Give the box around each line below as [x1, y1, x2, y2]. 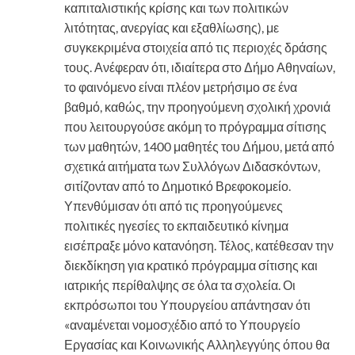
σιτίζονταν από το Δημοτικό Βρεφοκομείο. [64, 177, 291, 193]
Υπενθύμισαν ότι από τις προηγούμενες [64, 197, 283, 213]
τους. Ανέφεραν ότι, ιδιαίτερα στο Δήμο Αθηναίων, [64, 59, 335, 74]
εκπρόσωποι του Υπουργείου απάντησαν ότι [64, 296, 311, 312]
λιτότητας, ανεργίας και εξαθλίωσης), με [64, 19, 279, 35]
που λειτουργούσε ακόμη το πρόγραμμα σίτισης [64, 118, 326, 134]
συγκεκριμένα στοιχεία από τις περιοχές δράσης [64, 39, 327, 55]
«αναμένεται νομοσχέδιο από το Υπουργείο [64, 316, 300, 332]
